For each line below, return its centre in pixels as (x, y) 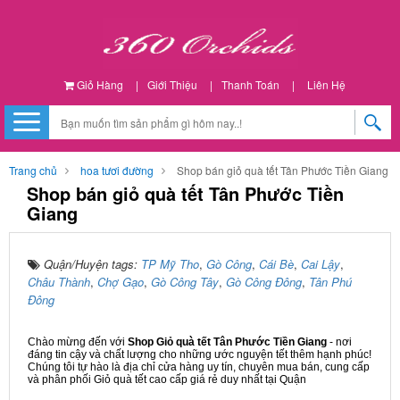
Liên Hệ (326, 84)
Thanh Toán (250, 84)
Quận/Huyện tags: (92, 264)
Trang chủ (33, 170)
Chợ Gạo (121, 282)
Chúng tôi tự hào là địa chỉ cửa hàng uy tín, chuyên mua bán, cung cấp (199, 367)
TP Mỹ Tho (170, 264)
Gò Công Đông (264, 282)
